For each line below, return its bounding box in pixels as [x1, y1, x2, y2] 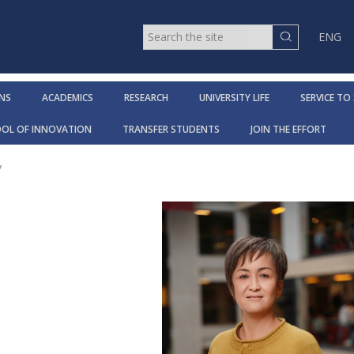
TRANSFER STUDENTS [122, 122, 220, 137]
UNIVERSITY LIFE [198, 91, 269, 105]
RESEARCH [123, 91, 168, 105]
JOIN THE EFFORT [250, 122, 326, 137]
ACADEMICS [41, 91, 93, 105]
